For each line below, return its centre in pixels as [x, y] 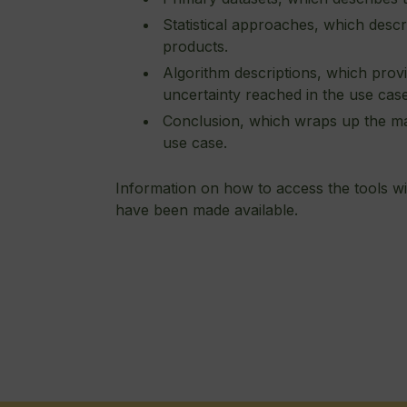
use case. [195, 142]
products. [195, 47]
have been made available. [207, 210]
